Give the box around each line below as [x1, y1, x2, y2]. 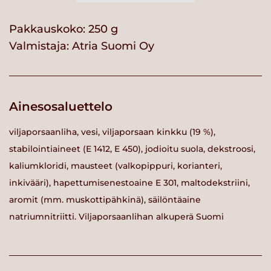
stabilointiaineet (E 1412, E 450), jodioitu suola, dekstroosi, [9, 143, 255, 155]
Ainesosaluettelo [9, 99, 113, 114]
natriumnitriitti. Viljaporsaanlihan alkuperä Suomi [9, 211, 224, 223]
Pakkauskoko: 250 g [9, 22, 118, 36]
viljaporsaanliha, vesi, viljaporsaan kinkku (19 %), [9, 126, 215, 138]
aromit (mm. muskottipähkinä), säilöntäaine [9, 194, 201, 206]
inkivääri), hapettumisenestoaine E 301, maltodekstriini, [9, 177, 250, 189]
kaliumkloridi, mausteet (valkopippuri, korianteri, [9, 160, 222, 172]
